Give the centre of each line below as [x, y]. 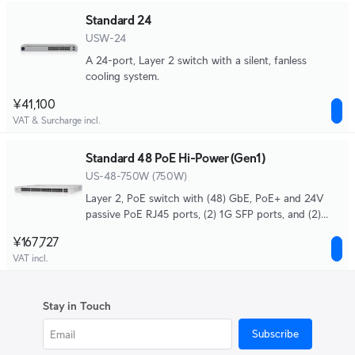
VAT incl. [31, 258]
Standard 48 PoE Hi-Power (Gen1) [176, 158]
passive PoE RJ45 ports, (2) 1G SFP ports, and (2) [203, 214]
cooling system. [122, 76]
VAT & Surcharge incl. [57, 120]
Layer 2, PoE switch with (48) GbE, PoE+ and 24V [205, 198]
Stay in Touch [77, 306]
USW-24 [106, 38]
